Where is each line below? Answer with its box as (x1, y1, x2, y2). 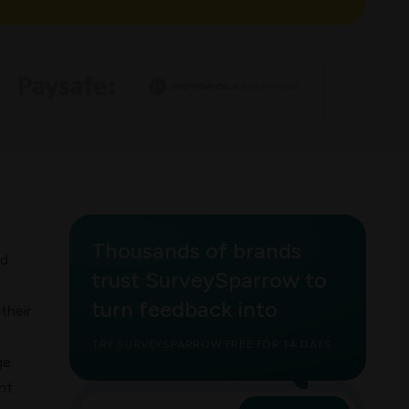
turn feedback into (91, 296, 278, 323)
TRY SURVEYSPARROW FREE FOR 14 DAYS (91, 338, 332, 351)
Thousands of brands (91, 237, 301, 265)
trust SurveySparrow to (91, 267, 327, 294)
